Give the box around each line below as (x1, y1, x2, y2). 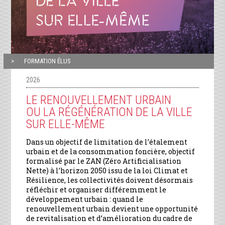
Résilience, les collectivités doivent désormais (26, 175, 193, 185)
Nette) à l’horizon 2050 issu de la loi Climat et (26, 165, 188, 175)
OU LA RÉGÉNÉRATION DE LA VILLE (26, 104, 193, 119)
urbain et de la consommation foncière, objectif (26, 146, 195, 156)
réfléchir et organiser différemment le (26, 184, 167, 194)
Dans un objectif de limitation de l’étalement (26, 137, 188, 147)
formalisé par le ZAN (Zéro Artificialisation (26, 156, 182, 166)
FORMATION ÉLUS (24, 57, 71, 65)
